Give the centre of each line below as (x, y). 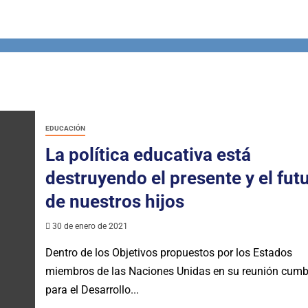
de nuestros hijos (114, 202)
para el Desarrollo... (92, 290)
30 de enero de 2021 (89, 227)
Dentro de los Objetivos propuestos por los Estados (168, 253)
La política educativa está (148, 155)
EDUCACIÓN (65, 129)
